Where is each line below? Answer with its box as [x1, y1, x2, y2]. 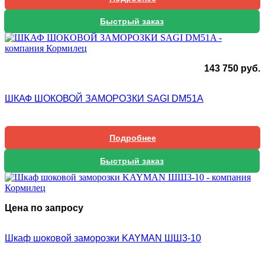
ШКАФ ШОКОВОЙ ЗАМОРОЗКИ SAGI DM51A [5, 93, 203, 104]
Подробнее [109, 133, 156, 143]
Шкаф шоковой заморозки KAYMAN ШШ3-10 [5, 233, 201, 244]
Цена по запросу [5, 203, 83, 214]
